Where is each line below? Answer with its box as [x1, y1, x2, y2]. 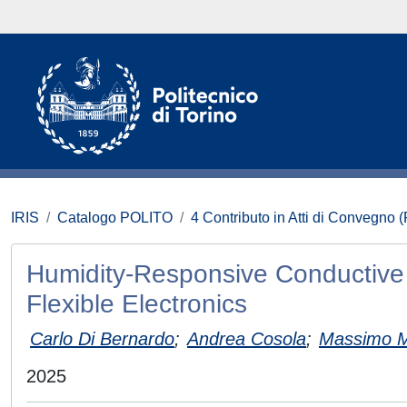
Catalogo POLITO [57, 210, 173, 225]
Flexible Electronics [26, 290, 247, 318]
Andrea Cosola [187, 328, 306, 349]
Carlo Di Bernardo [30, 328, 174, 349]
